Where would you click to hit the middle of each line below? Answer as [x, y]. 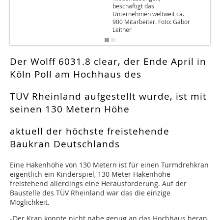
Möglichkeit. [30, 202]
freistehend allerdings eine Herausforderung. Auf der [98, 184]
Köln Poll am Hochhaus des [76, 74]
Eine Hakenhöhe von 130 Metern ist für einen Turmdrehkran [109, 165]
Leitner [122, 30]
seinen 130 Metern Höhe [70, 109]
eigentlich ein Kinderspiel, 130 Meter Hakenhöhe [90, 174]
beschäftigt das [133, 6]
